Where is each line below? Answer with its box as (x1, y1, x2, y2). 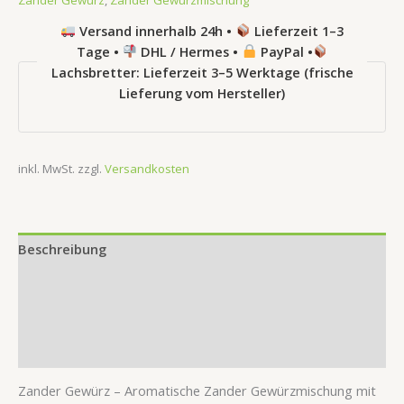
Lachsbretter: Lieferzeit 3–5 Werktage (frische (50, 62, 353, 81)
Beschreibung (18, 239, 106, 258)
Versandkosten (105, 161, 189, 178)
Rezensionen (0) (18, 341, 119, 360)
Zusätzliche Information (18, 273, 175, 292)
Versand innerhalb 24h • (76, 21, 235, 40)
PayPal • (256, 41, 313, 60)
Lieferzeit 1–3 (250, 21, 344, 40)
